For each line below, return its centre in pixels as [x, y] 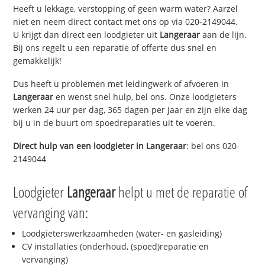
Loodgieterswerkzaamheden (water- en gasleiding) [122, 233]
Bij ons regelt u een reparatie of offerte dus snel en [115, 48]
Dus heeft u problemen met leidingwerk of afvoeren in [121, 84]
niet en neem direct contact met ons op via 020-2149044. [126, 22]
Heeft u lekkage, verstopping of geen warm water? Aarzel [126, 9]
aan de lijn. [224, 35]
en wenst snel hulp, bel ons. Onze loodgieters [145, 97]
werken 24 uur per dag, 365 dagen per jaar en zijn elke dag [130, 110]
